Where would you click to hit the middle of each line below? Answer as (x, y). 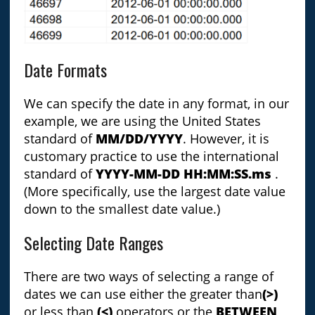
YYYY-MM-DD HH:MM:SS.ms (183, 173)
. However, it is (226, 138)
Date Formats (65, 69)
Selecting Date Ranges (93, 242)
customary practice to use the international (151, 156)
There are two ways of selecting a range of (148, 276)
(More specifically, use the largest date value (154, 191)
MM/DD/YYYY (139, 138)
